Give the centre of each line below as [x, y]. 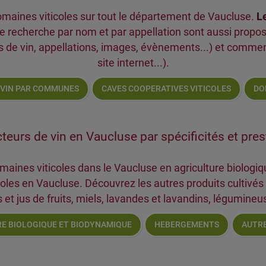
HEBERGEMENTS [186, 224]
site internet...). [133, 63]
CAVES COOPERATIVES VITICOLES [166, 88]
